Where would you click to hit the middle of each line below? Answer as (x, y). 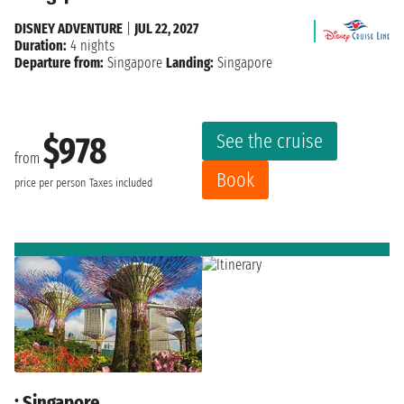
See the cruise (270, 141)
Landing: (190, 62)
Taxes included (121, 184)
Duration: (41, 45)
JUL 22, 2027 (166, 28)
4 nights (91, 45)
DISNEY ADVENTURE (69, 28)
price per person (50, 184)
